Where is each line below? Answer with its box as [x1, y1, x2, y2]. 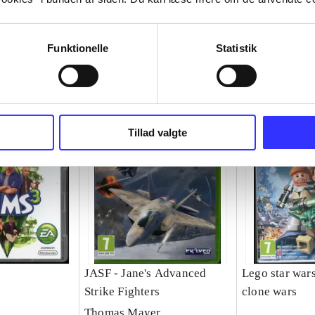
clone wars [241, 285, 297, 299]
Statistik [216, 41, 257, 54]
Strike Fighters [84, 285, 160, 299]
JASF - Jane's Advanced [84, 266, 207, 281]
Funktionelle [47, 41, 109, 54]
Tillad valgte [128, 126, 187, 139]
